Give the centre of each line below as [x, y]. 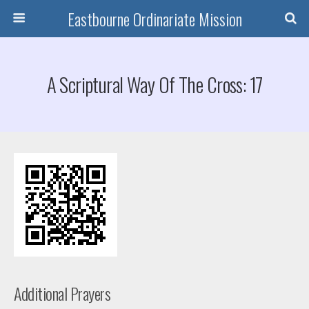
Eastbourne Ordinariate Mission [154, 19]
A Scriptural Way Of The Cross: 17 [154, 84]
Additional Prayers [62, 293]
